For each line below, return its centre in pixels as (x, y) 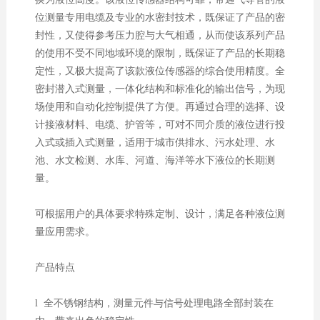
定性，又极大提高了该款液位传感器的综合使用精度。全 (160, 71)
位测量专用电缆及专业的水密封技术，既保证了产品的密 (160, 18)
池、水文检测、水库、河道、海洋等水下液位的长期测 (155, 161)
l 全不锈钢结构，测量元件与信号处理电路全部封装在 (154, 304)
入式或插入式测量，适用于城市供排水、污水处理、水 (155, 143)
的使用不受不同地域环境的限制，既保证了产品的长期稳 (160, 54)
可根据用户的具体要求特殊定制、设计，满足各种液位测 (160, 214)
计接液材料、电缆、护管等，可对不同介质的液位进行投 (160, 125)
